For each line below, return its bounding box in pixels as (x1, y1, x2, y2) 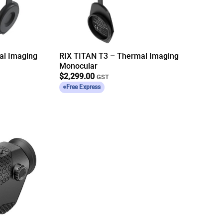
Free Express (66, 83, 101, 91)
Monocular (59, 61, 98, 71)
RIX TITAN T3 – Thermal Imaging (59, 51, 179, 61)
